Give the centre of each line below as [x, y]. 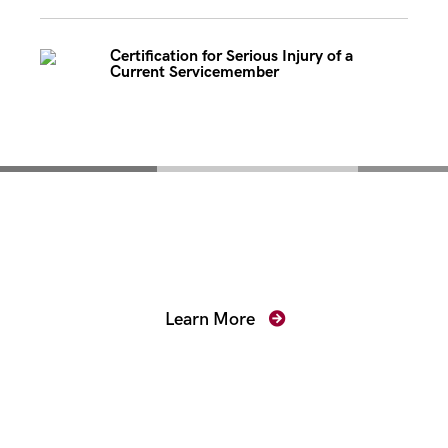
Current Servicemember [194, 72]
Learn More [211, 319]
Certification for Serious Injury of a [231, 56]
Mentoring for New [224, 218]
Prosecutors [224, 254]
